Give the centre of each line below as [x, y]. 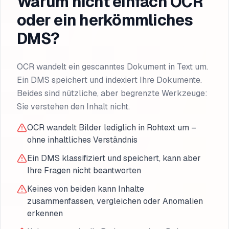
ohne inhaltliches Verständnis [82, 140]
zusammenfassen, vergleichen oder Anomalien [115, 201]
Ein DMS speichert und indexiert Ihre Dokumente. [109, 80]
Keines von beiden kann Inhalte [86, 189]
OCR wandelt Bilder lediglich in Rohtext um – [112, 128]
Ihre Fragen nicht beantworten [84, 170]
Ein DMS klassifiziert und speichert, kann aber [114, 158]
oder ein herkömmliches [105, 20]
